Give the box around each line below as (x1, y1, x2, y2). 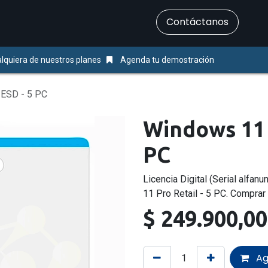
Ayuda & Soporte (62, 18, 136, 29)
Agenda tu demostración (120, 54, 214, 65)
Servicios (2, 18, 42, 29)
